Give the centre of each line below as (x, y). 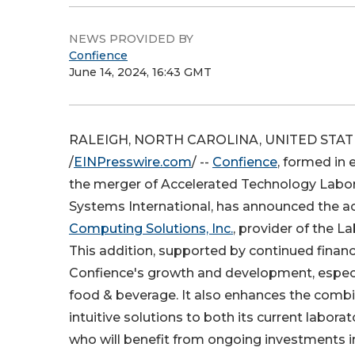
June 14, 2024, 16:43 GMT (140, 72)
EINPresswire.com (133, 162)
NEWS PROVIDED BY (131, 39)
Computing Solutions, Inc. (151, 229)
